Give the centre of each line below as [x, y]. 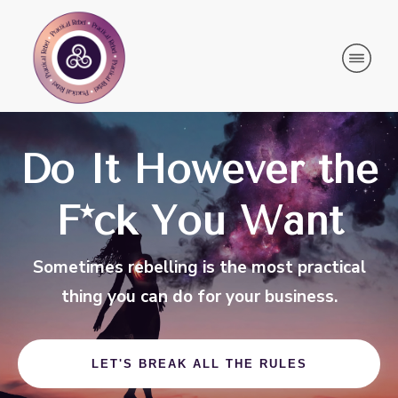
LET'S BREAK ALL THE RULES [199, 364]
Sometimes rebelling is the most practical [199, 267]
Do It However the [199, 170]
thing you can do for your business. [199, 297]
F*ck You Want [199, 221]
